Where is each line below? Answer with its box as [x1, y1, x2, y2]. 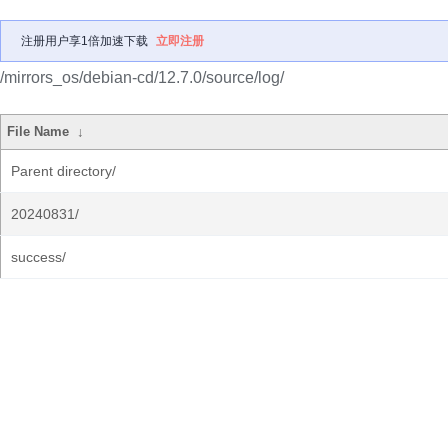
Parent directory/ [11, 163, 116, 179]
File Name [7, 124, 70, 139]
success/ [11, 249, 66, 265]
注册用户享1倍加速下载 [21, 34, 148, 48]
